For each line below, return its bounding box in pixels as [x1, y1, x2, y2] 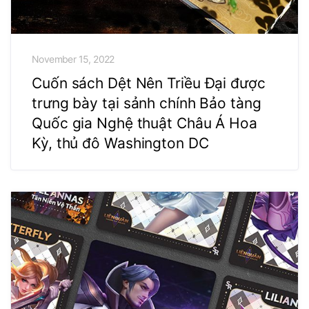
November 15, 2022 [32, 53, 114, 66]
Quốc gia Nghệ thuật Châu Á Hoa [32, 114, 257, 132]
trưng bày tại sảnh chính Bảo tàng [32, 94, 261, 112]
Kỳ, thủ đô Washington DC [32, 134, 209, 152]
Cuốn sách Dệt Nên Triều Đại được [32, 74, 266, 92]
